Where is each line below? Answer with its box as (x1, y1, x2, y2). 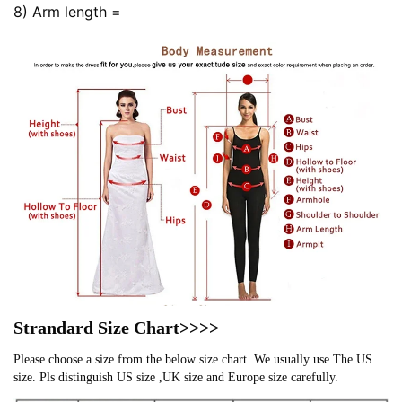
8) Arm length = (13, 3, 121, 22)
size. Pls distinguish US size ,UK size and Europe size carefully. (13, 370, 338, 384)
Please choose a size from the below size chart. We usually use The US (13, 352, 372, 366)
